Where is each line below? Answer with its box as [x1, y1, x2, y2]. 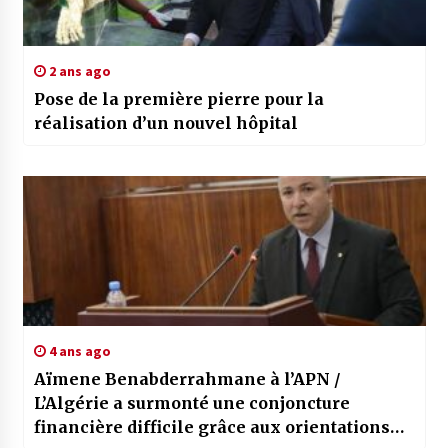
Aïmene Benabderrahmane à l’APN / [33, 369, 341, 390]
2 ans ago [45, 62, 111, 81]
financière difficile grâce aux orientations [33, 417, 390, 438]
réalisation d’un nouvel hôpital [33, 113, 298, 134]
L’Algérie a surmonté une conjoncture [33, 393, 350, 414]
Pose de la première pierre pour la [33, 89, 324, 110]
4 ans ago [45, 342, 111, 361]
